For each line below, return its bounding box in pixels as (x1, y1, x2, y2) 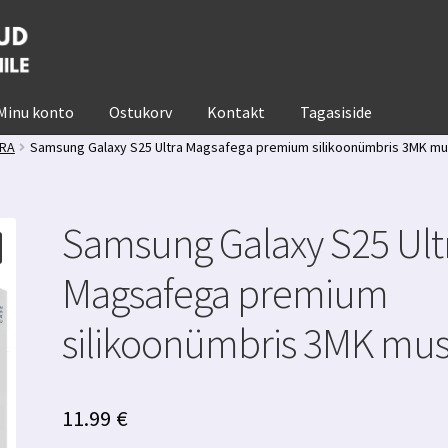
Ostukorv (109, 101, 173, 122)
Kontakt (207, 101, 266, 122)
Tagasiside (300, 101, 373, 122)
